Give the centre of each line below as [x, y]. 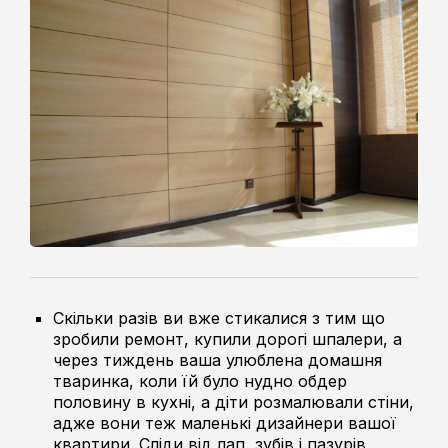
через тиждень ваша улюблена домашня [218, 359]
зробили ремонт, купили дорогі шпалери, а [228, 338]
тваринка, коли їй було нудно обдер [200, 380]
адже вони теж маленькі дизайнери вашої [225, 422]
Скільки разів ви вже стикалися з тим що [219, 317]
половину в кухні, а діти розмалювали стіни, [234, 401]
